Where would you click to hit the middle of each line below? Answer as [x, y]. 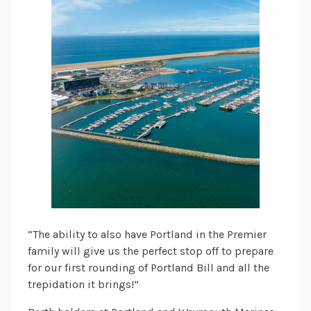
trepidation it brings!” [83, 285]
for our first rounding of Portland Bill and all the [149, 268]
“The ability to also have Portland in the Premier [147, 235]
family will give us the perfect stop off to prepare [151, 251]
